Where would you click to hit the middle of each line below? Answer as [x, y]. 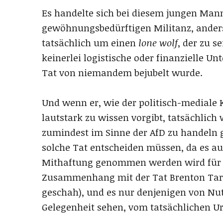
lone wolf [158, 43]
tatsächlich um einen [90, 43]
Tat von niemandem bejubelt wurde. [122, 73]
